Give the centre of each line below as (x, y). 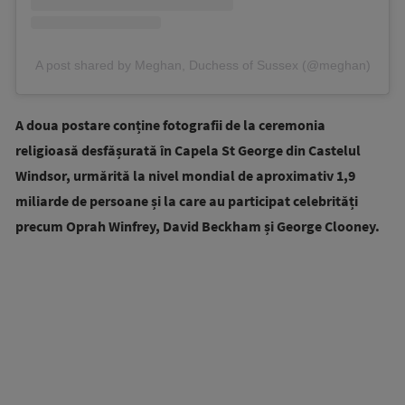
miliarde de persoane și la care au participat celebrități (187, 200)
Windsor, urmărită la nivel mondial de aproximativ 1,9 (185, 175)
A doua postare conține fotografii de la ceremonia (170, 124)
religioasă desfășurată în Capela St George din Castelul (188, 150)
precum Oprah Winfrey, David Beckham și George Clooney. (198, 226)
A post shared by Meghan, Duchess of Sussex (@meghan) (202, 65)
